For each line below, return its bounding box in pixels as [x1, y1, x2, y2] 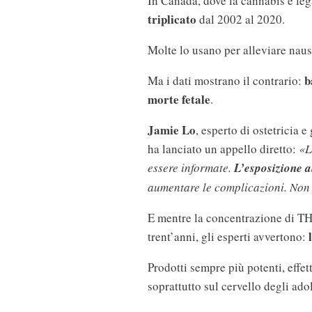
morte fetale [147, 91, 210, 109]
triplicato [147, 10, 196, 29]
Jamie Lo [147, 121, 196, 139]
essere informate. [147, 159, 234, 176]
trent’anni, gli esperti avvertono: [147, 228, 309, 245]
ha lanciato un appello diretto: [147, 141, 299, 157]
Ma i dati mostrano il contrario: [147, 72, 304, 89]
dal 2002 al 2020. [196, 11, 285, 28]
